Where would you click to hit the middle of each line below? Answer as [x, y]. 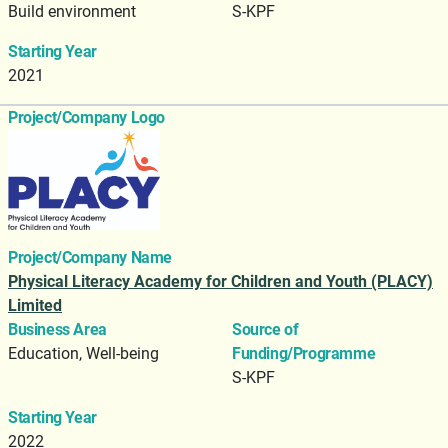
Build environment [72, 12]
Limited [35, 306]
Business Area [57, 330]
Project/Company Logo [86, 118]
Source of [265, 330]
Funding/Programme [304, 354]
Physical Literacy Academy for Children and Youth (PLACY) [220, 282]
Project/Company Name [90, 258]
